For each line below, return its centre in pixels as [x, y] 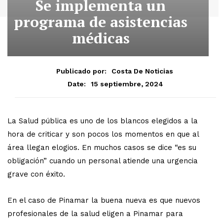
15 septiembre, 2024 [127, 84]
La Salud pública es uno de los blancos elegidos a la [103, 121]
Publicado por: [81, 71]
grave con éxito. [36, 174]
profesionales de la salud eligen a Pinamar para [95, 213]
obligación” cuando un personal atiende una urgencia [103, 161]
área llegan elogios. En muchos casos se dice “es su [102, 147]
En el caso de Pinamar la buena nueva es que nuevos [104, 200]
